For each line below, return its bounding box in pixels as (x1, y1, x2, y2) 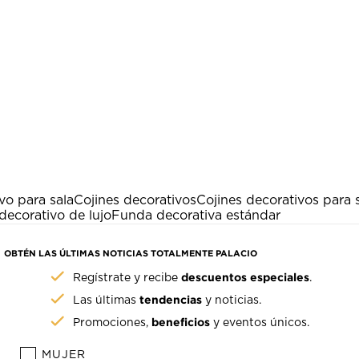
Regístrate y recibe (73, 272, 182, 284)
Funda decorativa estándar (111, 209, 280, 223)
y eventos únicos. (210, 317, 310, 329)
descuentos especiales (181, 271, 310, 284)
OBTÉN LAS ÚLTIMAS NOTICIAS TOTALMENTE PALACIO (4, 248, 258, 259)
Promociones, (73, 317, 152, 329)
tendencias (139, 293, 203, 306)
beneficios (151, 316, 211, 329)
